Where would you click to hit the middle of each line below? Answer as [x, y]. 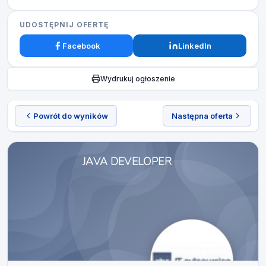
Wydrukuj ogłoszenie [137, 79]
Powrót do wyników [71, 116]
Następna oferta [202, 116]
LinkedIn [194, 46]
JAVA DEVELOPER [127, 161]
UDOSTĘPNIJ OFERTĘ [64, 25]
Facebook [81, 46]
